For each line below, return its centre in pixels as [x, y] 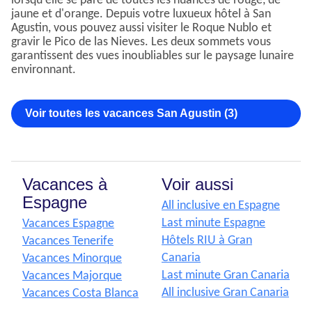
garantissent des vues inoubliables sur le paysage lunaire [153, 56]
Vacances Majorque [72, 276]
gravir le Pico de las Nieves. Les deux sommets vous [141, 42]
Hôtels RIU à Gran [207, 241]
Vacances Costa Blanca [80, 294]
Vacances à [65, 185]
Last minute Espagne [213, 224]
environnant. [44, 70]
